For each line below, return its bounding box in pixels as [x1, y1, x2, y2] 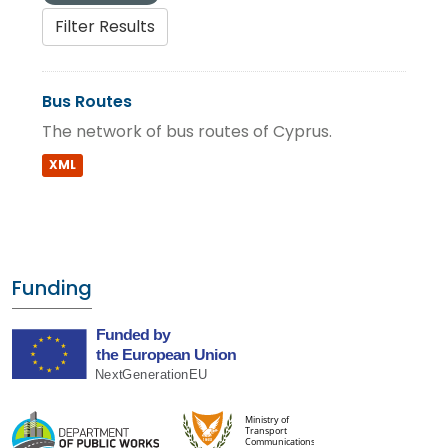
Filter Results [55, 15, 155, 38]
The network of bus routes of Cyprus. [42, 120, 332, 143]
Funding [12, 274, 92, 302]
